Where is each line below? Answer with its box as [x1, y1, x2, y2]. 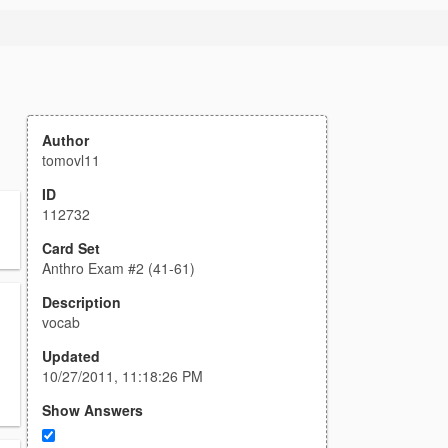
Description [42, 292, 121, 312]
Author [42, 130, 89, 150]
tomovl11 [42, 150, 100, 170]
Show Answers [42, 400, 143, 420]
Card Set [42, 238, 100, 258]
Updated [42, 346, 100, 366]
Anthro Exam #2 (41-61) [42, 258, 195, 278]
